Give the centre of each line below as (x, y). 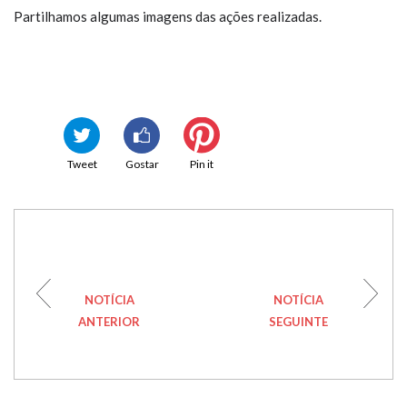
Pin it (202, 164)
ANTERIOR (109, 321)
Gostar (142, 164)
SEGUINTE (298, 321)
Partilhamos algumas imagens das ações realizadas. (168, 16)
